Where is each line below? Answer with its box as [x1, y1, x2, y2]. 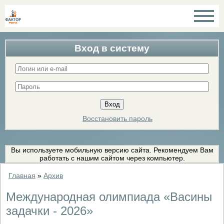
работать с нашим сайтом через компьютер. [39, 153, 185, 162]
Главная [8, 171, 35, 179]
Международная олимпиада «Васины [6, 189, 212, 203]
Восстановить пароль [82, 114, 152, 123]
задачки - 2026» [6, 203, 93, 217]
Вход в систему [74, 43, 149, 53]
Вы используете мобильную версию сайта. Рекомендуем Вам [10, 145, 213, 154]
